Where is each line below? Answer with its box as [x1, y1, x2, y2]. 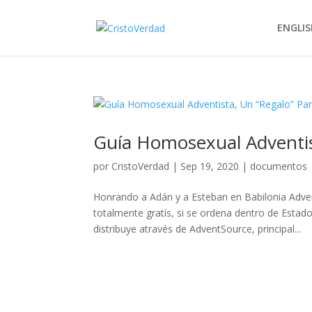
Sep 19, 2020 [180, 159, 240, 173]
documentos [250, 159, 308, 173]
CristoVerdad [111, 159, 170, 173]
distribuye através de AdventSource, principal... [93, 222, 302, 235]
